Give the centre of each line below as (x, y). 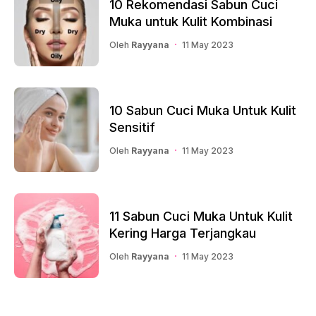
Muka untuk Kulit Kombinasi (191, 21)
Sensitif (132, 127)
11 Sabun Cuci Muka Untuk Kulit (201, 216)
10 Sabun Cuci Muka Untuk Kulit (203, 110)
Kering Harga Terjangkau (183, 233)
